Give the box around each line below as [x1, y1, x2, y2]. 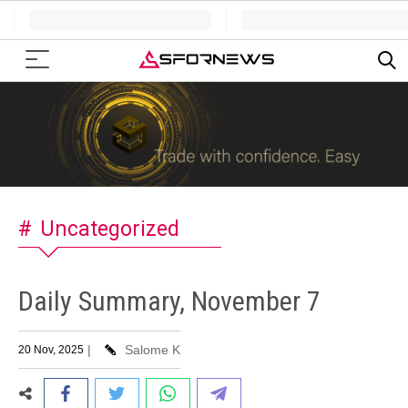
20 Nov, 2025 [18, 342, 84, 356]
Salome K [120, 342, 180, 357]
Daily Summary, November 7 [18, 284, 321, 317]
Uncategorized [40, 217, 180, 242]
